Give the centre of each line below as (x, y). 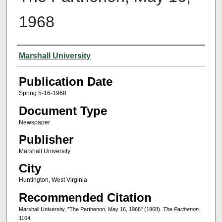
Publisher (46, 139)
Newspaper (34, 122)
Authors (37, 55)
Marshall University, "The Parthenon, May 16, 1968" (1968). (91, 209)
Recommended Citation (85, 197)
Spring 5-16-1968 (42, 93)
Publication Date (65, 82)
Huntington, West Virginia (53, 180)
